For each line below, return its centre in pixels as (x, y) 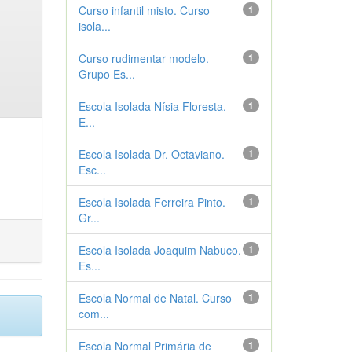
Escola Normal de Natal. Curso (155, 298)
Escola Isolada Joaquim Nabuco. (159, 250)
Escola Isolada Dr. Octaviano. (151, 154)
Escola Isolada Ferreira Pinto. (152, 202)
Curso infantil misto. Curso (144, 10)
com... (93, 313)
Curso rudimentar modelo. (143, 58)
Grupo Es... (106, 74)
